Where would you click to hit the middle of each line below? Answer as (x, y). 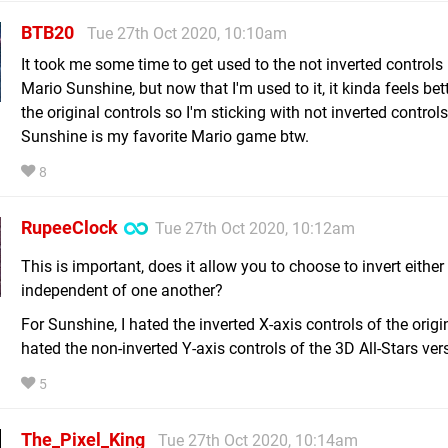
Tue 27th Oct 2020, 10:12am (255, 228)
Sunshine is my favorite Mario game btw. (165, 136)
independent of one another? (122, 290)
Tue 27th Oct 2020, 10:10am (187, 33)
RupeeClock (69, 227)
